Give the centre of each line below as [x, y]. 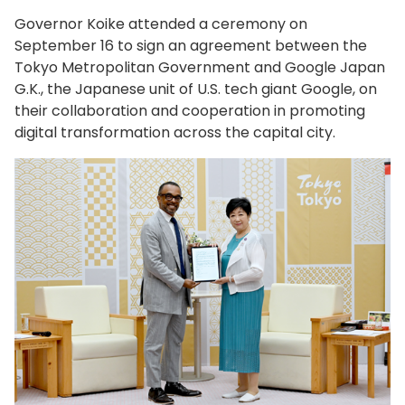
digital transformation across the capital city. [175, 133]
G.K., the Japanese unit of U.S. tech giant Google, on [196, 89]
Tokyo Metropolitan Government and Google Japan [200, 68]
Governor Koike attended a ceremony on [161, 24]
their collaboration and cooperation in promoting [190, 111]
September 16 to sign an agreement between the [191, 46]
